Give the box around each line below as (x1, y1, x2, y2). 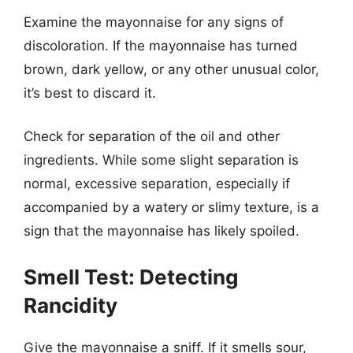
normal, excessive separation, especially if (24, 176, 290, 191)
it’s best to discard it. (24, 84, 156, 101)
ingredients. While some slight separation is (24, 152, 299, 168)
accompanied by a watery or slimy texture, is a (24, 199, 319, 215)
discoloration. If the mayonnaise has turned (24, 37, 298, 54)
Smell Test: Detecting (24, 264, 238, 289)
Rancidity (24, 292, 117, 318)
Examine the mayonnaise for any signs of (24, 13, 284, 30)
